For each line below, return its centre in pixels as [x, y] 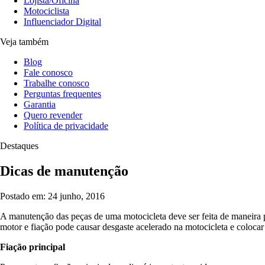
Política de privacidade [66, 126]
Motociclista [46, 11]
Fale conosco [48, 72]
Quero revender [53, 115]
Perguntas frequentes [62, 94]
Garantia [40, 104]
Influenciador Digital [62, 22]
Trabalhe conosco [56, 83]
